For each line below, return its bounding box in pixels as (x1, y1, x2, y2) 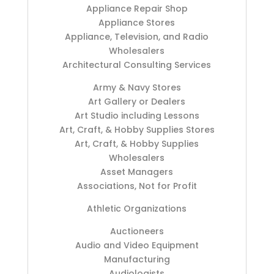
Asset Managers (100, 166, 174, 179)
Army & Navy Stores (92, 81, 181, 94)
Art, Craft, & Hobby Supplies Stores (59, 124, 215, 136)
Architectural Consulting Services (62, 59, 212, 72)
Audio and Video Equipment (75, 239, 199, 252)
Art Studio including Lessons (74, 109, 199, 122)
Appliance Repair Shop (86, 2, 188, 15)
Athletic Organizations (87, 202, 187, 215)
